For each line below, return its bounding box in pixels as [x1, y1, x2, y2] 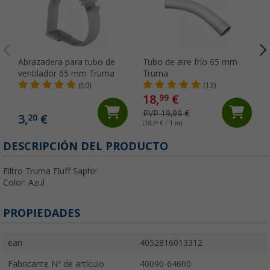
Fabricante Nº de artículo [8, 259, 104, 269]
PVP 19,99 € [142, 108, 189, 118]
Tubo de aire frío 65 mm [142, 57, 237, 67]
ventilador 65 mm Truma [18, 68, 115, 78]
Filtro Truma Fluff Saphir [3, 166, 97, 176]
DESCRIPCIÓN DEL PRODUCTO [3, 139, 168, 152]
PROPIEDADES [3, 206, 80, 219]
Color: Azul [3, 177, 45, 187]
